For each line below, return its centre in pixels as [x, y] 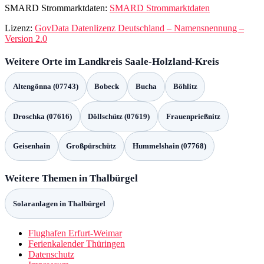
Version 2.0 [26, 38]
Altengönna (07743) [45, 87]
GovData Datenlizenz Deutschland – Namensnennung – [139, 28]
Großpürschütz [91, 146]
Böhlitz [185, 87]
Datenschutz [51, 254]
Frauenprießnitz [193, 116]
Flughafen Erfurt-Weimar [75, 233]
